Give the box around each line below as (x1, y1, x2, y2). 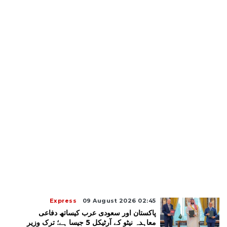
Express (49, 197, 77, 205)
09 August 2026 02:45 (82, 197, 156, 205)
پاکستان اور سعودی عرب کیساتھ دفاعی (38, 208, 156, 218)
